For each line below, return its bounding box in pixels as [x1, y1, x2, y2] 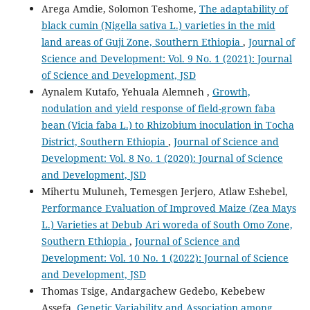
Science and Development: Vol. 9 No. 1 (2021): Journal [41, 52, 292, 66]
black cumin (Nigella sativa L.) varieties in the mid [41, 19, 275, 33]
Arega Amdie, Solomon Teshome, [41, 2, 199, 16]
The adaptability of [199, 2, 288, 16]
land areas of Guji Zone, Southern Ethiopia [41, 35, 243, 49]
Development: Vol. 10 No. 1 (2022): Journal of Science [41, 251, 289, 265]
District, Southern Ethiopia [41, 135, 168, 149]
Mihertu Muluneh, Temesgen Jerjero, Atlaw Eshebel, [41, 185, 288, 199]
